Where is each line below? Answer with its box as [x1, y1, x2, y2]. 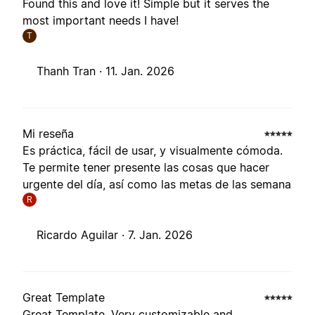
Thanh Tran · [37, 64, 105, 79]
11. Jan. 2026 [105, 64, 174, 79]
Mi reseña [22, 127, 74, 141]
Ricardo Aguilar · [37, 228, 128, 243]
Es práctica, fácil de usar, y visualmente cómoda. [22, 143, 283, 158]
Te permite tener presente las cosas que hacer [22, 160, 269, 175]
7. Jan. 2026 [128, 228, 193, 243]
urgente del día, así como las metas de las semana [22, 177, 291, 192]
